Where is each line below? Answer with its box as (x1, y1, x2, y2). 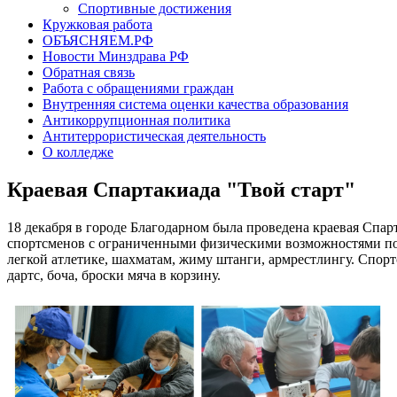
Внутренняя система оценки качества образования (43, 97, 348, 113)
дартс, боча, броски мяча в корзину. (7, 267, 221, 283)
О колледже (43, 144, 113, 160)
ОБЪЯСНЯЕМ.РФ (43, 33, 153, 49)
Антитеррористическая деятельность (43, 128, 266, 144)
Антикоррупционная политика (43, 113, 230, 128)
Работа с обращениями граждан (43, 81, 234, 97)
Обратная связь (43, 65, 135, 81)
